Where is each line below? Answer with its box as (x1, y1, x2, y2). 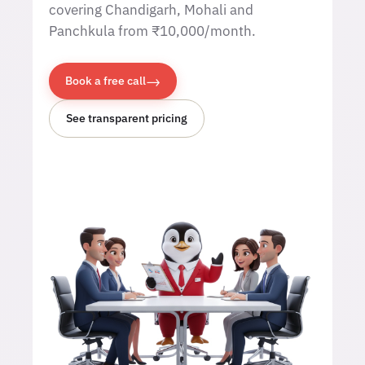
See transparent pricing (66, 111, 187, 125)
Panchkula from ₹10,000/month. (49, 22, 256, 40)
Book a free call (65, 73, 146, 88)
